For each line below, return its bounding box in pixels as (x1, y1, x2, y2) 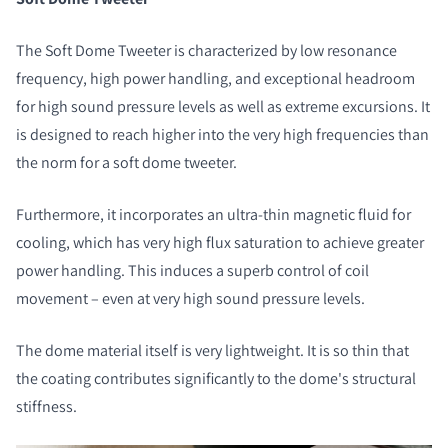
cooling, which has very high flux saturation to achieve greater (16, 232, 424, 253)
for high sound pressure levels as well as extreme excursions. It (16, 96, 430, 117)
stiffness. (16, 396, 77, 417)
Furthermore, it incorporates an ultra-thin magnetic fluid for (16, 204, 411, 225)
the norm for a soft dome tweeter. (16, 152, 237, 173)
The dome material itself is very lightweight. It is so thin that (16, 340, 409, 361)
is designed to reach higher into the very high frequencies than (16, 124, 429, 145)
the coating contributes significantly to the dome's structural (16, 368, 416, 389)
